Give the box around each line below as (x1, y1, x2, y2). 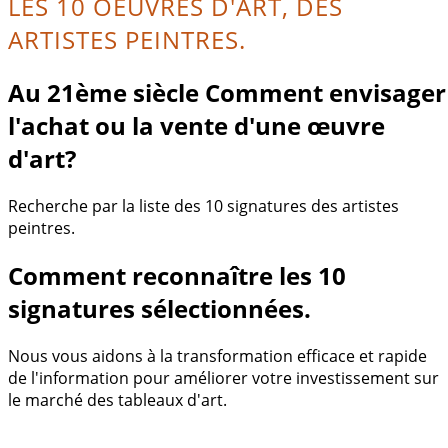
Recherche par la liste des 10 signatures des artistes (8, 194, 399, 217)
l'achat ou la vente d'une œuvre (8, 108, 385, 142)
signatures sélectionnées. (8, 291, 311, 325)
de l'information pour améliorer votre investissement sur (8, 366, 439, 389)
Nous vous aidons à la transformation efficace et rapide (8, 344, 427, 367)
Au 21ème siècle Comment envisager (8, 75, 446, 109)
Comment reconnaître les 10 (8, 258, 346, 292)
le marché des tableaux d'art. (8, 388, 227, 411)
